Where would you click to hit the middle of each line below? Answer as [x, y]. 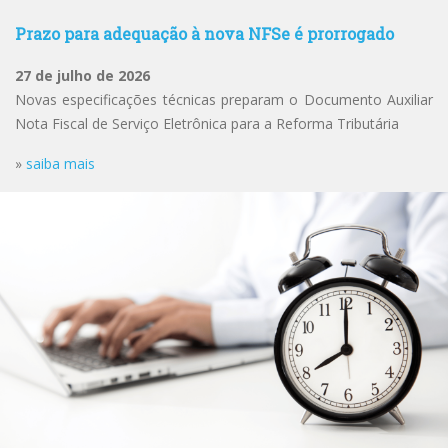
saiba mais [60, 163]
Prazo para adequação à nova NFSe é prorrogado [204, 33]
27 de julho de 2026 [82, 75]
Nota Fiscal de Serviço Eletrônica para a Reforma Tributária [207, 123]
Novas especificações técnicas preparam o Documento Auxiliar [224, 99]
